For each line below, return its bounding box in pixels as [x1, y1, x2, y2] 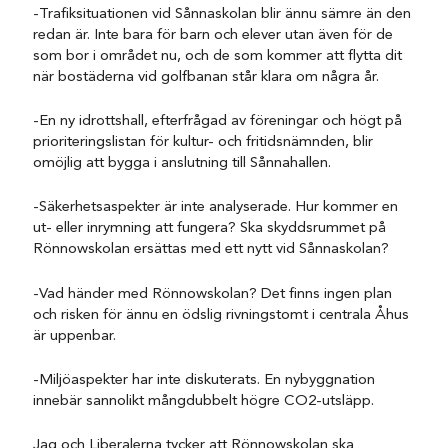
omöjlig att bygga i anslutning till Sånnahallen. [33, 155, 332, 171]
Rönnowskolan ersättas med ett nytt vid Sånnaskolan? [33, 242, 390, 258]
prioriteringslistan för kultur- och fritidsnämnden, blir [33, 134, 374, 150]
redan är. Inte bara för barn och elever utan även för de [33, 27, 394, 43]
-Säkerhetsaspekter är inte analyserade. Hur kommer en [33, 200, 399, 216]
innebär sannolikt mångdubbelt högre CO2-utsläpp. [33, 393, 379, 409]
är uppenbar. [33, 328, 117, 344]
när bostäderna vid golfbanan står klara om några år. [33, 69, 380, 85]
